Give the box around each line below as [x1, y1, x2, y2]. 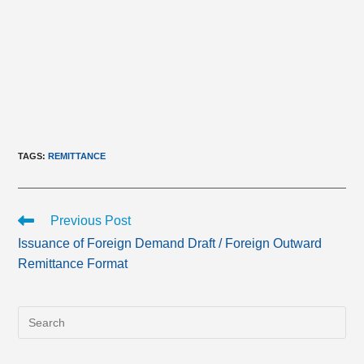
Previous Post [50, 214, 132, 227]
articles [17, 244, 54, 257]
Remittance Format [18, 257, 128, 271]
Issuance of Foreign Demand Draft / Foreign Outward [18, 236, 323, 250]
